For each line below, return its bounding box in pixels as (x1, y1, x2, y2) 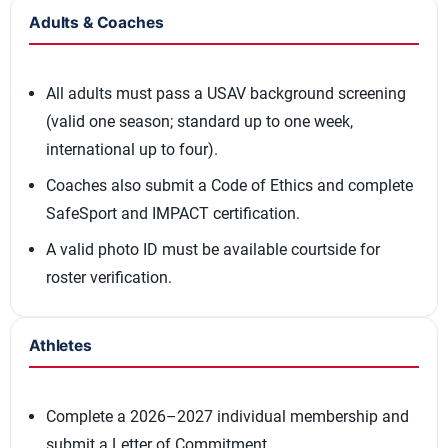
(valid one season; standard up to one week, (46, 112, 353, 131)
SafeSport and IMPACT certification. (46, 204, 300, 223)
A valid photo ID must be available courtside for (46, 240, 380, 259)
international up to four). (46, 140, 218, 159)
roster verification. (46, 268, 172, 287)
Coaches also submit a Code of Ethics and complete (46, 176, 413, 195)
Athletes (29, 336, 92, 355)
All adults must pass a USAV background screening (46, 84, 406, 103)
